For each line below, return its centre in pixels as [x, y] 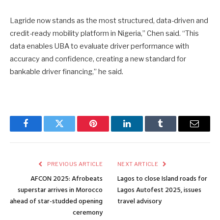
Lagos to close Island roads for [162, 179]
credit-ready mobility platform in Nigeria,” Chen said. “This [104, 33]
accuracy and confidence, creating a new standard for [98, 59]
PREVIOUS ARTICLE [74, 164]
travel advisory [139, 201]
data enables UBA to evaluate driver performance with [99, 46]
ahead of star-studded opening [56, 201]
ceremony [88, 213]
